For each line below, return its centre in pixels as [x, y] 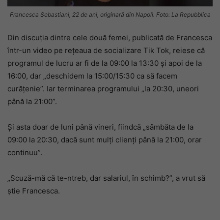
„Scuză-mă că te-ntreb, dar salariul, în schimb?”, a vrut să [106, 178]
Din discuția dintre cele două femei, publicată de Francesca [110, 37]
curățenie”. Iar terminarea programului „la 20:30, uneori [103, 88]
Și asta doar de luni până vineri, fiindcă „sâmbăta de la [100, 127]
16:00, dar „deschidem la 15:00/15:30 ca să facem [92, 76]
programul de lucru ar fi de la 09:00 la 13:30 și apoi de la [105, 63]
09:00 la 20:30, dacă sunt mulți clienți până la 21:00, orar [105, 139]
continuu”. [25, 152]
